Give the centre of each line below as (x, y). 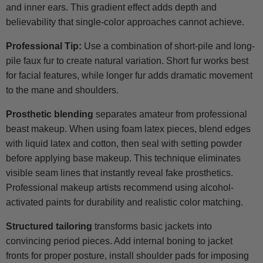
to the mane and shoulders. (62, 90)
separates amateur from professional (170, 114)
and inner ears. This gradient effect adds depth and (111, 8)
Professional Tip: (44, 46)
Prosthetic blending (50, 114)
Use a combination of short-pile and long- (168, 46)
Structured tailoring (49, 227)
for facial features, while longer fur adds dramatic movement (129, 76)
